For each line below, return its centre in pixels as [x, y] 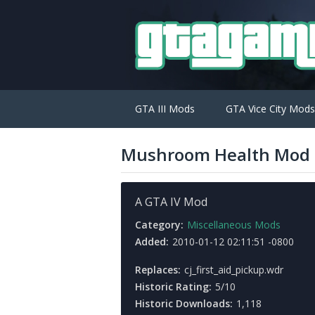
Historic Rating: [173, 287]
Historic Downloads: [184, 303]
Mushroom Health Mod [216, 154]
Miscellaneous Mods [234, 225]
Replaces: [158, 270]
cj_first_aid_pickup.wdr [234, 270]
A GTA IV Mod [171, 202]
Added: [152, 242]
